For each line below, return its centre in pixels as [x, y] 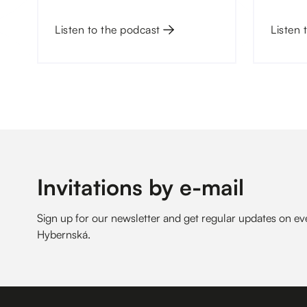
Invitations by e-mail [140, 187]
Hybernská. [64, 235]
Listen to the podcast [108, 30]
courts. [71, 13]
